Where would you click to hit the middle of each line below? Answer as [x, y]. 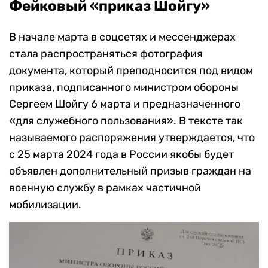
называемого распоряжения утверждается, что [132, 138]
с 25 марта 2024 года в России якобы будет [121, 155]
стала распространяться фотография [106, 54]
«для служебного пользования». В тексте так [126, 121]
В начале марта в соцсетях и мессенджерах [122, 37]
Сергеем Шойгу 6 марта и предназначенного [125, 104]
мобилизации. [45, 205]
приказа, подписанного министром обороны [124, 88]
